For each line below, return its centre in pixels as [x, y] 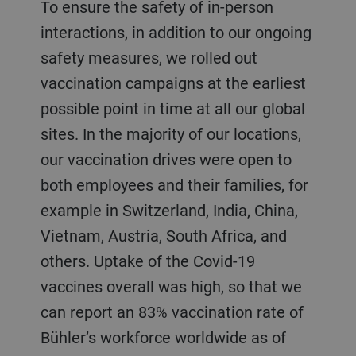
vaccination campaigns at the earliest [173, 83]
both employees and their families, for [174, 184]
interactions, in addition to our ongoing [176, 32]
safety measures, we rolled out [149, 57]
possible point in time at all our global [172, 108]
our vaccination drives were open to [166, 159]
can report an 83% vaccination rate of [172, 311]
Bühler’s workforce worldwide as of [163, 337]
